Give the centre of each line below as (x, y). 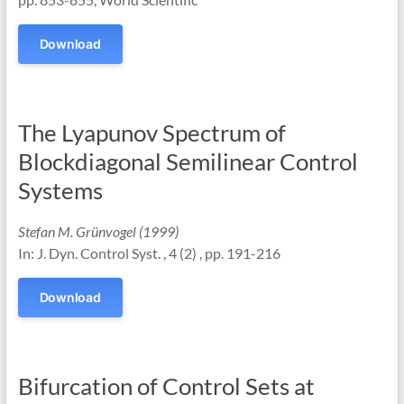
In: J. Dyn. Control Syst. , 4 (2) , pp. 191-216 (149, 253)
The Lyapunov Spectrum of (151, 133)
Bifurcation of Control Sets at (166, 386)
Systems (60, 190)
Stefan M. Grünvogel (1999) (98, 231)
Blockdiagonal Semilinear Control (188, 161)
